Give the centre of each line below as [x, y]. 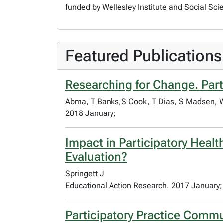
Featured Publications [143, 56]
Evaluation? [96, 157]
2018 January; [91, 113]
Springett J [85, 173]
